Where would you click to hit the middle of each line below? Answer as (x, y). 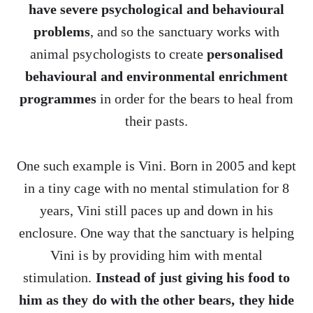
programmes (58, 99)
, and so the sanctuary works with (185, 31)
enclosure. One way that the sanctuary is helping (156, 233)
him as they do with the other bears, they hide (156, 300)
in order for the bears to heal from (195, 99)
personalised (245, 54)
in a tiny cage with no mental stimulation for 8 (156, 188)
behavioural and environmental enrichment (156, 76)
